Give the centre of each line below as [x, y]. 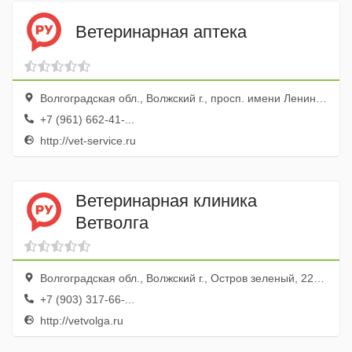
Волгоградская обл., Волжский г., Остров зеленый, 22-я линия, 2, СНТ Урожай [175, 278]
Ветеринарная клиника [166, 200]
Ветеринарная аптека [161, 31]
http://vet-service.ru [86, 141]
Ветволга [112, 222]
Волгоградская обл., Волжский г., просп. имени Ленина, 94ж [176, 98]
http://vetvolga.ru [80, 321]
